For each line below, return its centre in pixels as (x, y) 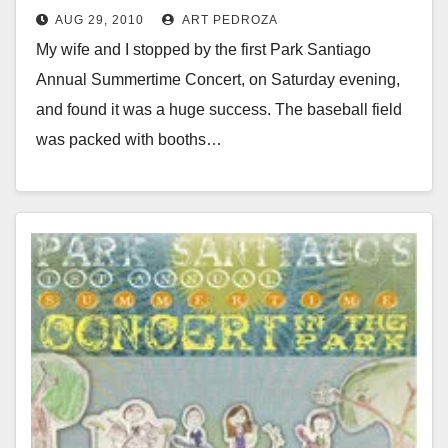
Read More (85, 185)
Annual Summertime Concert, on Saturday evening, (218, 79)
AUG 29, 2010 (99, 19)
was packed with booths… (129, 139)
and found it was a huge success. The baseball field (219, 109)
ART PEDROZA (228, 19)
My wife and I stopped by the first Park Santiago (203, 49)
